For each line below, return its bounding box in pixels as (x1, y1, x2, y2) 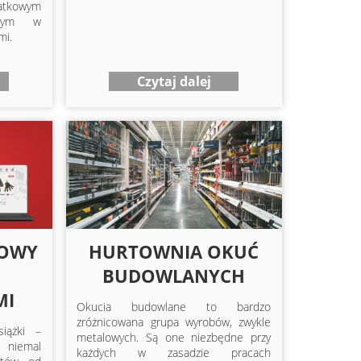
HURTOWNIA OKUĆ (89, 239, 259, 264)
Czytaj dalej (136, 72, 211, 90)
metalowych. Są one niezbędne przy (77, 330, 272, 346)
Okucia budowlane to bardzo (77, 299, 272, 315)
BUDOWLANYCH (102, 263, 246, 288)
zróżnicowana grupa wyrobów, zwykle (77, 314, 272, 330)
